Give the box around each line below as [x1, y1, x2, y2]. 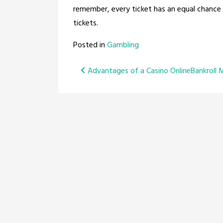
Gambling [107, 39, 139, 52]
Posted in [73, 39, 107, 52]
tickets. [73, 17, 98, 30]
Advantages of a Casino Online [86, 65, 191, 78]
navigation [80, 79, 151, 105]
